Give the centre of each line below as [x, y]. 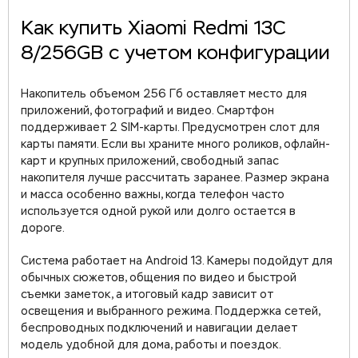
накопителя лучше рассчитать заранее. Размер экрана [175, 178]
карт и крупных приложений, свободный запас [150, 161]
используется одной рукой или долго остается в [158, 212]
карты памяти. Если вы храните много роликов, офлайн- [175, 145]
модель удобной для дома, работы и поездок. [151, 345]
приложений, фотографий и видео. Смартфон [147, 111]
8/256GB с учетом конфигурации [175, 54]
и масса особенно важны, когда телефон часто [153, 195]
